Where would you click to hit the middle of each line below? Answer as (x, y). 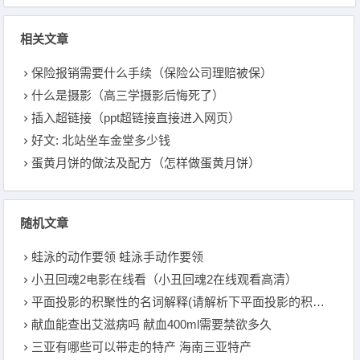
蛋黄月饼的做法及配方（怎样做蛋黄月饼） (146, 163)
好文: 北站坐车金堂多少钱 (101, 140)
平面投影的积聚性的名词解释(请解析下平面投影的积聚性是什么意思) (172, 302)
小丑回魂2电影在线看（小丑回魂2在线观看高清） (165, 279)
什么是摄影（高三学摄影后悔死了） (128, 95)
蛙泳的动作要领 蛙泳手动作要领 (118, 257)
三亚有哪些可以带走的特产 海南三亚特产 (142, 347)
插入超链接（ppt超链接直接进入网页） (136, 118)
